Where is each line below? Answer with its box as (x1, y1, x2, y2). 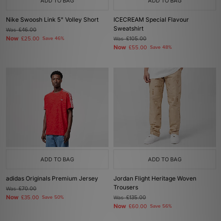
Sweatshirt (113, 25, 144, 32)
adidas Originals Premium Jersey (6, 175, 98, 182)
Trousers (113, 184, 138, 191)
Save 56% (150, 203, 172, 209)
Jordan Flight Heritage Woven (113, 175, 196, 182)
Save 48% (150, 44, 172, 50)
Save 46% (42, 36, 64, 41)
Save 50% (42, 194, 64, 200)
